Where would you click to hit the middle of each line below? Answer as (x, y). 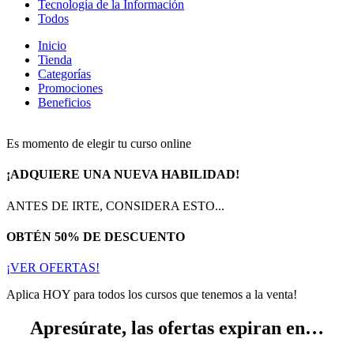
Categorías (64, 74)
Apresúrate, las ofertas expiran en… (177, 328)
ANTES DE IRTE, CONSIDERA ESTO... (115, 205)
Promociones (70, 88)
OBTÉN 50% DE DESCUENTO (96, 236)
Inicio (52, 46)
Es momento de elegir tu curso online (99, 144)
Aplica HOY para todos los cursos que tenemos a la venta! (152, 295)
